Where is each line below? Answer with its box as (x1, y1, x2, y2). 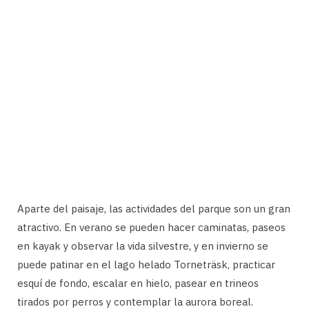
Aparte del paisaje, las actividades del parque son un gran (17, 201, 290, 215)
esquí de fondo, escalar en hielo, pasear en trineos (17, 276, 259, 290)
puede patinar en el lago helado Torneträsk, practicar (17, 257, 275, 271)
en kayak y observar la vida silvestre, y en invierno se (17, 239, 268, 252)
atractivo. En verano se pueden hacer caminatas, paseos (17, 220, 286, 234)
